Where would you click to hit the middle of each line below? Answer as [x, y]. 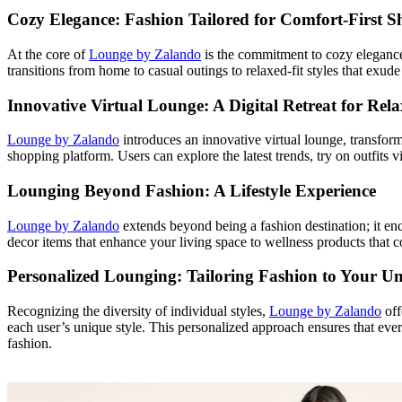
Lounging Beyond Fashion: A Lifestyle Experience [192, 190]
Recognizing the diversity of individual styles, [138, 311]
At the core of [48, 54]
